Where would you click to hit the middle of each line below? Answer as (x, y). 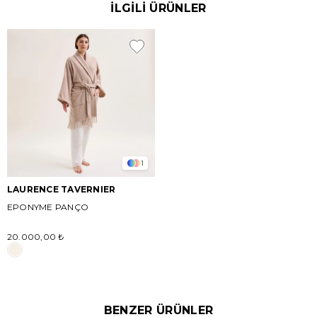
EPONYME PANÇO (48, 207)
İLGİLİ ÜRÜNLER (158, 8)
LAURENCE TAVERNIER (62, 189)
